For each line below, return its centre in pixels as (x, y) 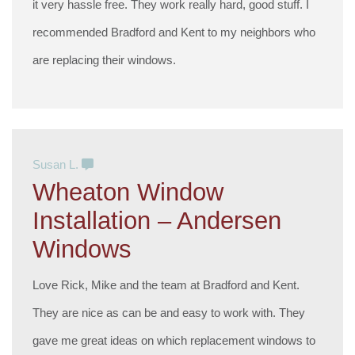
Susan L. (57, 164)
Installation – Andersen (157, 220)
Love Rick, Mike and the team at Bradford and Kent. (166, 284)
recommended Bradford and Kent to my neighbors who (174, 32)
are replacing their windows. (105, 60)
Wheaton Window (128, 192)
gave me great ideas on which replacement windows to (174, 340)
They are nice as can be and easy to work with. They (169, 312)
